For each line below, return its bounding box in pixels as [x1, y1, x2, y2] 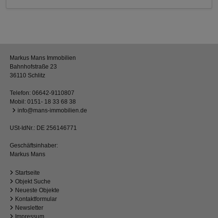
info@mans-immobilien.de [18, 107, 87, 114]
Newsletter [15, 204, 43, 212]
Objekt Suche [15, 178, 51, 185]
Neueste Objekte [15, 187, 59, 194]
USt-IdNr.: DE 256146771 [10, 125, 77, 132]
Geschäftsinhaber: [10, 142, 58, 149]
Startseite [15, 169, 40, 177]
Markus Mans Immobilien [10, 54, 76, 62]
